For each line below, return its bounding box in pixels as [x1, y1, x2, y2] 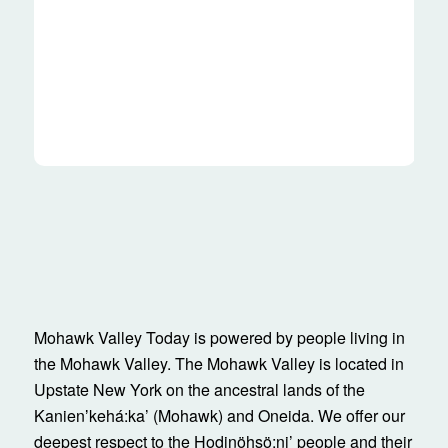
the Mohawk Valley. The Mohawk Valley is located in [33, 352, 404, 376]
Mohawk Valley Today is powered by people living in [33, 326, 405, 350]
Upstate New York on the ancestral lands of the [33, 378, 365, 402]
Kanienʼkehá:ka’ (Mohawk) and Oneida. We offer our [33, 404, 405, 428]
